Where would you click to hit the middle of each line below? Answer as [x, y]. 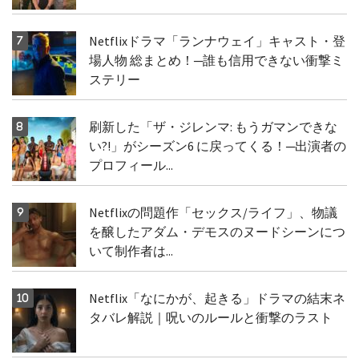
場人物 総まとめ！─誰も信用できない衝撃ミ [216, 60]
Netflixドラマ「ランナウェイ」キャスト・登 [217, 40]
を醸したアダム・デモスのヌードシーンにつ [217, 231]
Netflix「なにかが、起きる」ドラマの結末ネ [217, 298]
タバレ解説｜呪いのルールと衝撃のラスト [210, 317]
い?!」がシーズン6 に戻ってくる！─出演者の [217, 145]
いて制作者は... [131, 250]
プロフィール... [131, 165]
